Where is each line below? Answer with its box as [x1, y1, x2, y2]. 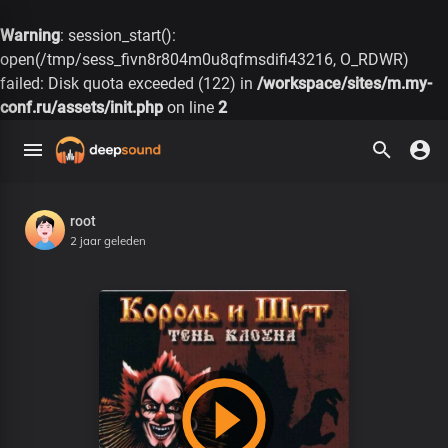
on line [163, 98, 218, 117]
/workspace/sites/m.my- [257, 74, 432, 93]
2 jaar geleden [70, 233, 146, 248]
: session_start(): [60, 26, 176, 45]
